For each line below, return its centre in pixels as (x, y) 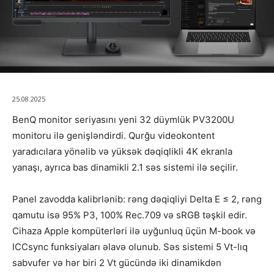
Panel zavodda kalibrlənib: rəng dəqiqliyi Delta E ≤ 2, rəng (137, 199)
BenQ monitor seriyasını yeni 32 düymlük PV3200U (123, 120)
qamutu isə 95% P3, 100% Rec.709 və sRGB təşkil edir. (130, 215)
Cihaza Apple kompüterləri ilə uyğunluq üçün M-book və (134, 231)
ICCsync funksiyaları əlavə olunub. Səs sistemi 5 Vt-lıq (130, 247)
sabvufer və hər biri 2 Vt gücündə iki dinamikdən (117, 263)
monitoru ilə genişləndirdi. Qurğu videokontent (113, 136)
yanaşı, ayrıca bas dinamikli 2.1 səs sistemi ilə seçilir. (125, 168)
